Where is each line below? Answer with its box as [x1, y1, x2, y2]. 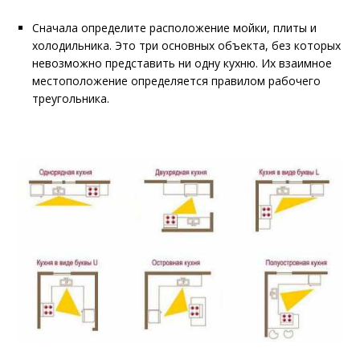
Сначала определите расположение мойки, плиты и [32, 20, 317, 36]
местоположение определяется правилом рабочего [32, 73, 321, 89]
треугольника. [32, 91, 109, 107]
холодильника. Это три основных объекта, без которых [32, 38, 341, 54]
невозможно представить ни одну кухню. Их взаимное [32, 55, 332, 72]
